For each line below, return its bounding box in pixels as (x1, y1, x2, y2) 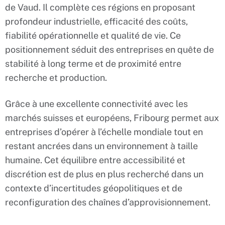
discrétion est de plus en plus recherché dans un (5, 169, 203, 180)
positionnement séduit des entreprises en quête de (5, 44, 214, 55)
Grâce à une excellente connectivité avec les (5, 98, 188, 109)
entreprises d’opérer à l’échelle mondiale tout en (5, 127, 203, 138)
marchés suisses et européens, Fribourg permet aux (5, 113, 219, 124)
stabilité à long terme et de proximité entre (5, 58, 181, 69)
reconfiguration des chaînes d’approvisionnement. (5, 197, 210, 208)
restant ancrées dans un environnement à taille (5, 141, 198, 152)
